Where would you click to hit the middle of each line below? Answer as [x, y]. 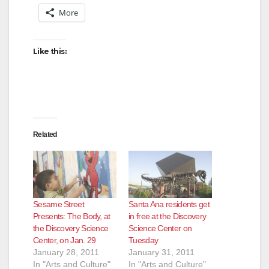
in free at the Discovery [168, 216]
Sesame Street [59, 204]
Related [45, 134]
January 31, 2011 [162, 252]
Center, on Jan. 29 [65, 240]
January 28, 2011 [66, 252]
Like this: [50, 51]
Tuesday [144, 240]
